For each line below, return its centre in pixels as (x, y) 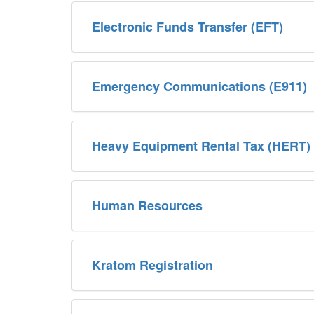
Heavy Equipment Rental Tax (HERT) (201, 145)
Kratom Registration (152, 265)
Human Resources (147, 205)
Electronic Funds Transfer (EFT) (187, 26)
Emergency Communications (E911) (199, 86)
